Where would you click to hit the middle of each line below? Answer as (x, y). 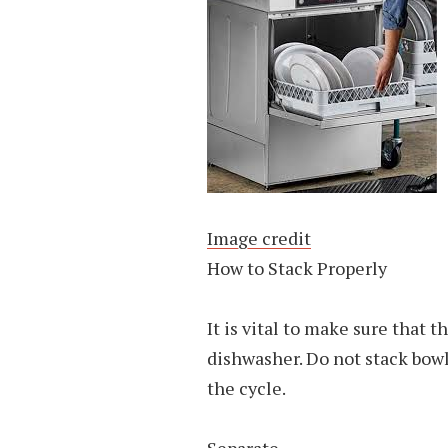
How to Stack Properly (297, 268)
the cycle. (246, 388)
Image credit (259, 238)
